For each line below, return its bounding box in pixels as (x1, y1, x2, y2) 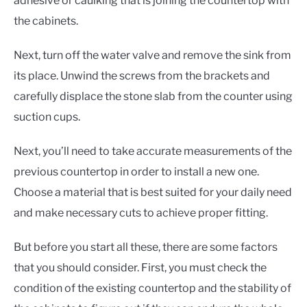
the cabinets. (14, 14, 78, 28)
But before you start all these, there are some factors (14, 241, 278, 254)
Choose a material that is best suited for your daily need (14, 186, 292, 199)
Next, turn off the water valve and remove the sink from (14, 49, 291, 62)
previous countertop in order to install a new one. (14, 165, 259, 179)
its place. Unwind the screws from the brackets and (14, 69, 270, 83)
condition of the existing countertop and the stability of (14, 282, 291, 295)
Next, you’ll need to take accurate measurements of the (14, 145, 292, 158)
